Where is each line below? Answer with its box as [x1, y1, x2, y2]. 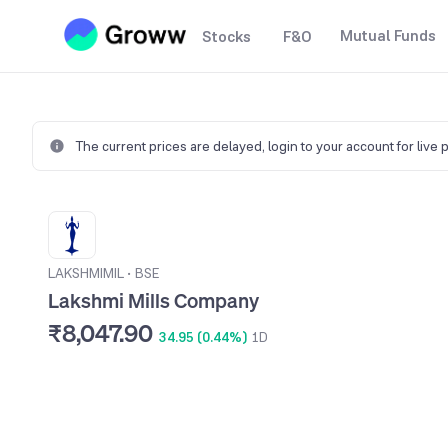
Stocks [202, 26, 251, 47]
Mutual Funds [340, 25, 436, 46]
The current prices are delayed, [75, 137, 268, 155]
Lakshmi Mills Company [48, 287, 259, 314]
